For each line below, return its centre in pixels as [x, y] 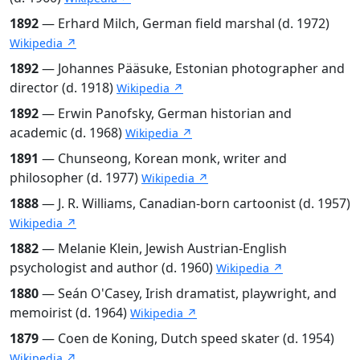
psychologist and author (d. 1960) [113, 267]
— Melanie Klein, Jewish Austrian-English [163, 248]
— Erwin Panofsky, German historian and [165, 113]
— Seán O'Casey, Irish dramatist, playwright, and [188, 293]
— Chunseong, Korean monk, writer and [163, 158]
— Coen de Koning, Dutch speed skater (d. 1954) [186, 338]
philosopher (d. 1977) [76, 177]
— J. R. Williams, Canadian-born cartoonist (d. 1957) [194, 203]
